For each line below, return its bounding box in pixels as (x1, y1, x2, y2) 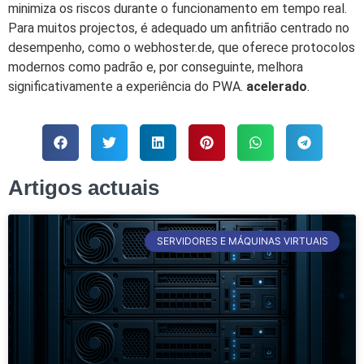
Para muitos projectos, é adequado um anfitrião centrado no (8, 19, 349, 36)
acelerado (246, 78, 307, 94)
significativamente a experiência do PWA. (8, 78, 246, 94)
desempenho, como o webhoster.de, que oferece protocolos (8, 39, 355, 55)
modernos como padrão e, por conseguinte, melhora (8, 58, 303, 75)
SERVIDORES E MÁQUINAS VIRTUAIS (156, 235, 328, 248)
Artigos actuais (8, 175, 159, 201)
